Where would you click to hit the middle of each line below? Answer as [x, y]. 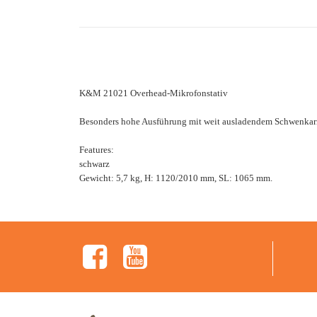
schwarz [94, 163]
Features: [97, 149]
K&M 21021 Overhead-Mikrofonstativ [154, 93]
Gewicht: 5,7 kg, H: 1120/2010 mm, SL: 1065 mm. [176, 178]
